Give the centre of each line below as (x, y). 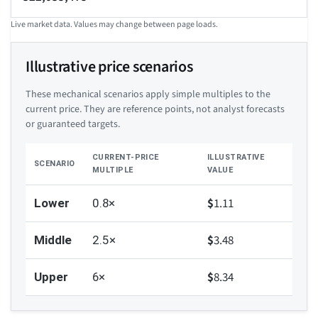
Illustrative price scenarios (109, 67)
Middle (53, 240)
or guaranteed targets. (73, 125)
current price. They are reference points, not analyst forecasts (155, 110)
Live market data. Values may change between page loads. (114, 25)
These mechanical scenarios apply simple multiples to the (148, 95)
